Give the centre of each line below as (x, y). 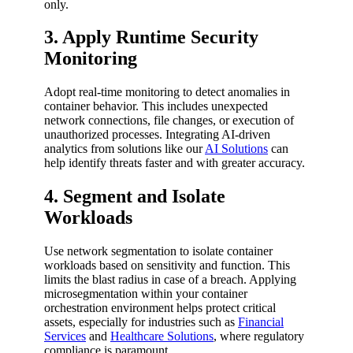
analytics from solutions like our (124, 149)
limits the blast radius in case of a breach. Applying (170, 280)
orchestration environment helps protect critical (160, 308)
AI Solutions (236, 149)
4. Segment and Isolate (135, 197)
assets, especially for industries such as (141, 322)
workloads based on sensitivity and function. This (167, 266)
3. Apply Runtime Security (151, 37)
